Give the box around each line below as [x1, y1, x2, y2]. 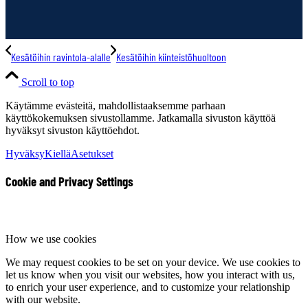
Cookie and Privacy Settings [5, 173, 133, 189]
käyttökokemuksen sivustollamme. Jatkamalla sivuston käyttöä [5, 111, 276, 124]
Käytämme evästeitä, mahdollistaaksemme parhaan [5, 99, 225, 111]
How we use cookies [5, 233, 96, 245]
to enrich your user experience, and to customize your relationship [5, 281, 290, 294]
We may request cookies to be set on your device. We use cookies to [5, 256, 300, 269]
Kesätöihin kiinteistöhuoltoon [116, 49, 226, 63]
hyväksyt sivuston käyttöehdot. [5, 124, 140, 136]
